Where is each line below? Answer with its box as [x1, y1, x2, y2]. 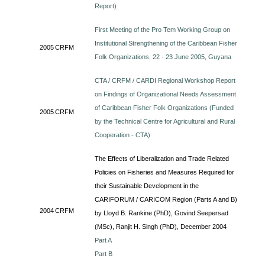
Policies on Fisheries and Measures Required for [95, 169, 235, 176]
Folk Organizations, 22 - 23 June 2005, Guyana [95, 53, 232, 60]
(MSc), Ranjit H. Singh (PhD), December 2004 [95, 223, 227, 230]
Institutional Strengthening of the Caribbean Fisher [95, 40, 238, 47]
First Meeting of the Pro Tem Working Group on [95, 26, 231, 33]
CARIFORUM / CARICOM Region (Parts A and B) [95, 196, 238, 203]
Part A [95, 237, 112, 244]
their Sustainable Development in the [95, 182, 199, 189]
